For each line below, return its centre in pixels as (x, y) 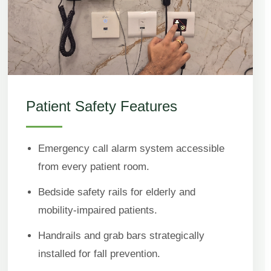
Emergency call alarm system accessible (132, 148)
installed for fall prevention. (100, 253)
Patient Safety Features (102, 106)
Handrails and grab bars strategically (122, 235)
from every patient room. (94, 166)
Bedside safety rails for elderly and (117, 192)
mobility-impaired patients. (98, 210)
